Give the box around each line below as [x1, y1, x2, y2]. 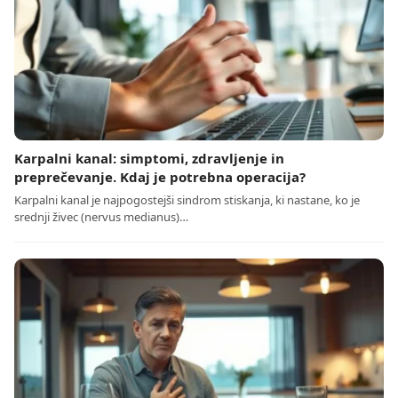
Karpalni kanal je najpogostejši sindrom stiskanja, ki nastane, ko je [14, 191, 360, 208]
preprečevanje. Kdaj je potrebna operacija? [14, 167, 306, 186]
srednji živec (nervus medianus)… [14, 208, 188, 225]
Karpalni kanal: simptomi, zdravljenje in [14, 148, 284, 167]
